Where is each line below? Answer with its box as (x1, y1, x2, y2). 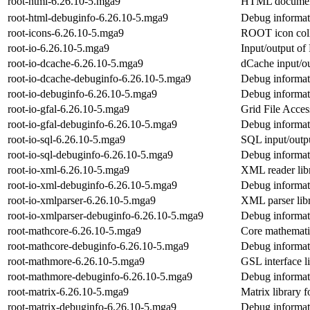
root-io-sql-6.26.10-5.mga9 (8, 133, 125, 145)
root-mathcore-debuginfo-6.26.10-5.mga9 (8, 239, 189, 252)
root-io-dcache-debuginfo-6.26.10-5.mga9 (8, 72, 191, 84)
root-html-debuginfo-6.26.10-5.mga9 (8, 11, 168, 24)
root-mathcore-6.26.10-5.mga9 (8, 224, 141, 237)
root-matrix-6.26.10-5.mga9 (8, 285, 129, 298)
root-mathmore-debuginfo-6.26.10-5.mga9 (8, 270, 192, 282)
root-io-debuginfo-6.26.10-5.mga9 (8, 87, 157, 100)
